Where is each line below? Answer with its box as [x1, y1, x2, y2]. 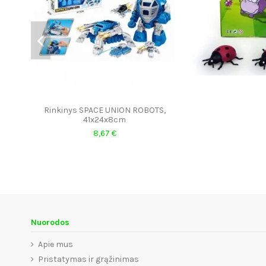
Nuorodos [31, 217, 69, 228]
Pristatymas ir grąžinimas [38, 254, 139, 264]
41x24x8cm [83, 114, 126, 125]
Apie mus [38, 239, 73, 250]
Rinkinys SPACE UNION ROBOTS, [43, 104, 166, 115]
